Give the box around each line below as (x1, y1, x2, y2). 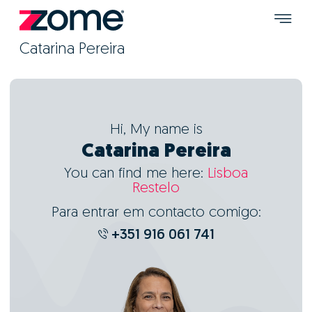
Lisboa (208, 166, 248, 181)
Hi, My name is (109, 123, 203, 137)
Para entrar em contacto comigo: (51, 205, 261, 220)
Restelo (132, 181, 180, 196)
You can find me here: (64, 166, 208, 181)
